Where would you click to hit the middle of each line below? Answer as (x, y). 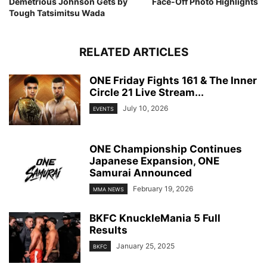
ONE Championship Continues (166, 149)
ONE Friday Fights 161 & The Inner (173, 80)
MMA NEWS (108, 189)
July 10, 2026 (145, 108)
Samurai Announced (141, 173)
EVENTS (103, 108)
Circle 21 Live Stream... (147, 92)
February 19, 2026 (163, 188)
